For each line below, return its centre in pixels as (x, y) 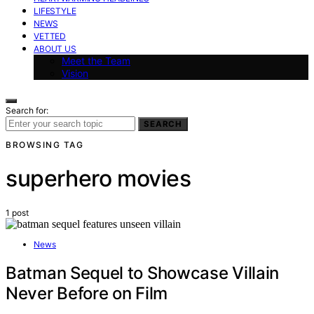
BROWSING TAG (45, 144)
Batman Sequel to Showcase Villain (143, 273)
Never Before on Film (87, 294)
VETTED (50, 36)
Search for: (27, 110)
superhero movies (98, 179)
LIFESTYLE (55, 11)
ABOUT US (55, 48)
